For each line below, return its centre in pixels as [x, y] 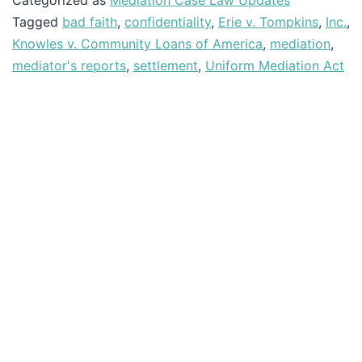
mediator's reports [69, 65]
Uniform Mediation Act [275, 65]
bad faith [90, 22]
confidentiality [168, 22]
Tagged [37, 22]
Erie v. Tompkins [268, 22]
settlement [166, 65]
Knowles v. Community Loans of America [137, 44]
